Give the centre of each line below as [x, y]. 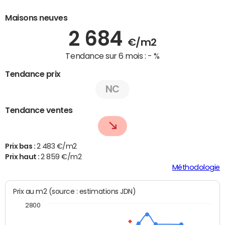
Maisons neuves [36, 18]
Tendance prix [33, 74]
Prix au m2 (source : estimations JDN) [92, 191]
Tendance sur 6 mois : [106, 56]
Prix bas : [21, 146]
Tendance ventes [39, 110]
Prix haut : [23, 156]
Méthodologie [196, 167]
